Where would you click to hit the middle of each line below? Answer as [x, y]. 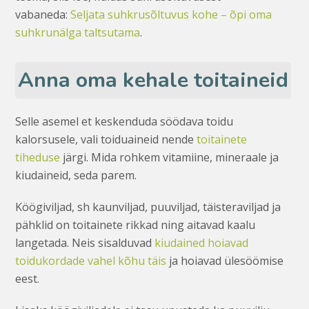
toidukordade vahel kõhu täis [91, 260]
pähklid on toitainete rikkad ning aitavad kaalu [136, 225]
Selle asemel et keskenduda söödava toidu [124, 121]
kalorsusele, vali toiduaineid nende [106, 139]
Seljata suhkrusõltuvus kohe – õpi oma [171, 14]
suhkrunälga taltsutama [78, 32]
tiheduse [38, 157]
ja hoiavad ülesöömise [225, 260]
